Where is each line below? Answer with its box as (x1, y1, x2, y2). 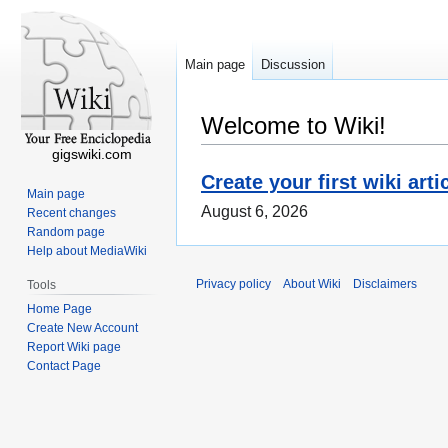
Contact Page (27, 358, 102, 373)
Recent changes (27, 205, 117, 220)
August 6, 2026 (201, 203, 308, 221)
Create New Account (27, 320, 139, 335)
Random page (27, 224, 106, 239)
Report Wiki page (27, 339, 122, 354)
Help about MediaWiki (27, 243, 148, 258)
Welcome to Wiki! (201, 112, 386, 139)
